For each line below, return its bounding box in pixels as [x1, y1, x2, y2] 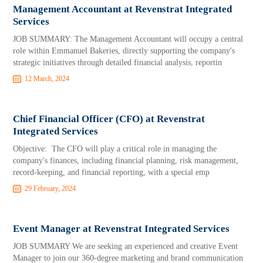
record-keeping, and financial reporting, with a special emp [13, 168, 210, 177]
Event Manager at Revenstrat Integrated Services [13, 223, 230, 234]
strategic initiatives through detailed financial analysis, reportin [13, 58, 222, 67]
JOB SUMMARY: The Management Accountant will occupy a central [13, 35, 244, 43]
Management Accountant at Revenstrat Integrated [13, 4, 232, 15]
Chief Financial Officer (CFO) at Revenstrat [13, 113, 205, 124]
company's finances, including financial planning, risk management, [13, 156, 239, 165]
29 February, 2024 [25, 184, 76, 193]
